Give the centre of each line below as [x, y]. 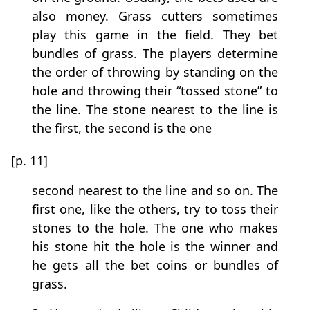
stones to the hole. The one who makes [155, 228]
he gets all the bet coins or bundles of [155, 265]
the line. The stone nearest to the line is [155, 110]
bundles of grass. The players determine [155, 54]
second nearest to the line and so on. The [155, 191]
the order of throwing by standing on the [155, 72]
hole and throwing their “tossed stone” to [155, 91]
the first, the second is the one [122, 128]
